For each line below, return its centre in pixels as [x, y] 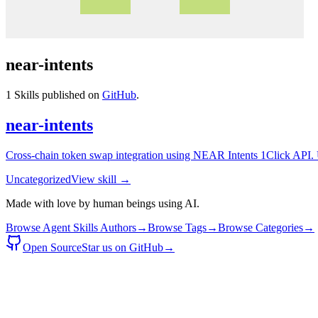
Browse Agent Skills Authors [71, 227]
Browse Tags [177, 227]
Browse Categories [261, 227]
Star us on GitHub [122, 247]
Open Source [52, 247]
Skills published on [55, 94]
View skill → [101, 179]
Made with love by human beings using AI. [103, 203]
